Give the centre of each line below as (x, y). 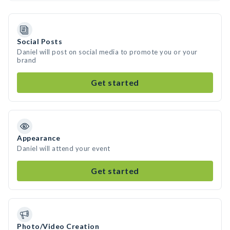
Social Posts (40, 41)
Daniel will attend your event (64, 148)
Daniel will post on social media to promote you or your (107, 52)
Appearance (39, 138)
